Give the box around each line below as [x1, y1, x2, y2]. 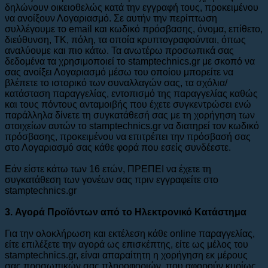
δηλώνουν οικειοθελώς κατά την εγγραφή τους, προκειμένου [5, 2, 258, 13]
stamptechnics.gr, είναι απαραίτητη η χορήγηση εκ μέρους [5, 249, 248, 260]
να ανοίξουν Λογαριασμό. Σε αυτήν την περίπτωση [5, 13, 217, 23]
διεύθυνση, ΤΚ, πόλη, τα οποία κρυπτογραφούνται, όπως [5, 34, 246, 45]
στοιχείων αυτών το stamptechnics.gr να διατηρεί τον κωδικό [5, 120, 259, 131]
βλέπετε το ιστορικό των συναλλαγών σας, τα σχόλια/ [5, 77, 227, 88]
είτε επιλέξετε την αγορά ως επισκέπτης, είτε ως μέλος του [5, 239, 248, 249]
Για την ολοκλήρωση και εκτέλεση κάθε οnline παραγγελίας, [5, 228, 255, 239]
